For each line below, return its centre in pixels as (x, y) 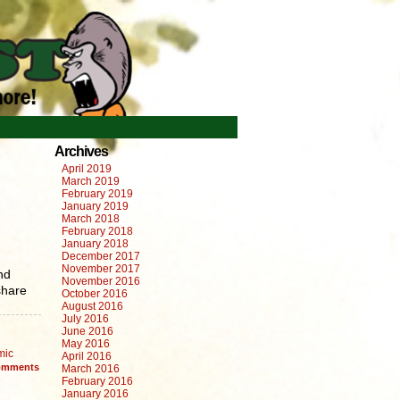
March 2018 (91, 219)
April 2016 (87, 356)
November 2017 (101, 269)
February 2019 (97, 194)
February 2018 (97, 231)
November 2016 (101, 281)
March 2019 (91, 181)
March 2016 (91, 369)
